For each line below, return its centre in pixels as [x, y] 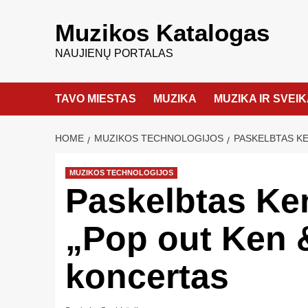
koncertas [147, 276]
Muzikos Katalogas [162, 33]
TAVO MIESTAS [95, 99]
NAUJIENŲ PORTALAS [114, 53]
